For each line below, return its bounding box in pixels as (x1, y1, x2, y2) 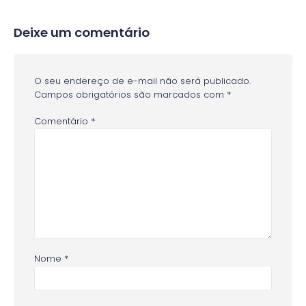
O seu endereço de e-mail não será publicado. (34, 74, 251, 88)
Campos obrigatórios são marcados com (34, 88, 227, 102)
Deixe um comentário (14, 24, 150, 42)
